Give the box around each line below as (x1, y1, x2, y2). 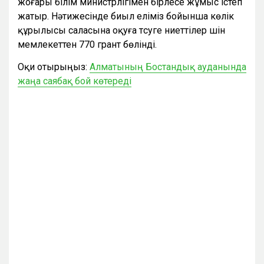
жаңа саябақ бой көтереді (18, 75, 131, 87)
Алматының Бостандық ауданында (90, 61, 246, 72)
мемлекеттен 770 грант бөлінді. (18, 38, 157, 50)
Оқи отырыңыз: (18, 61, 90, 72)
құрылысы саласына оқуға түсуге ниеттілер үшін (18, 24, 225, 36)
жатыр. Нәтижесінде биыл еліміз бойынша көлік (18, 10, 234, 22)
